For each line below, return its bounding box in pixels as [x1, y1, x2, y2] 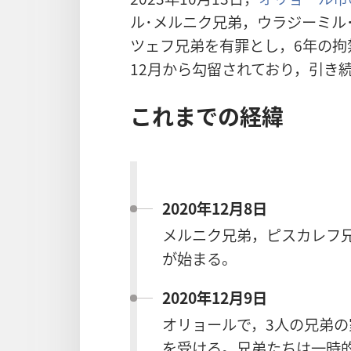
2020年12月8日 [162, 197, 267, 219]
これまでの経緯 [130, 100, 284, 132]
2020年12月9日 [162, 286, 267, 309]
